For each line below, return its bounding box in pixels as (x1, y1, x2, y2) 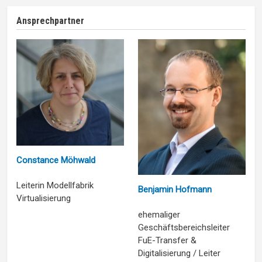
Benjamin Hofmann (138, 184, 212, 195)
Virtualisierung (16, 193, 71, 204)
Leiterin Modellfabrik (16, 180, 94, 191)
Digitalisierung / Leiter (138, 248, 220, 259)
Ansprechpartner (16, 15, 84, 27)
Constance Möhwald (16, 155, 95, 166)
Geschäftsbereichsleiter (138, 222, 230, 233)
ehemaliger (138, 209, 180, 220)
